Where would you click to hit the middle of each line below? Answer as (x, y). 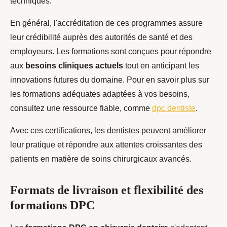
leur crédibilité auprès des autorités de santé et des (101, 37)
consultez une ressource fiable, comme (81, 108)
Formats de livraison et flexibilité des (107, 190)
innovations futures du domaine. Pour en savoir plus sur (110, 80)
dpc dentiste (174, 108)
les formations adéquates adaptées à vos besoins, (100, 94)
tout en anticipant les (161, 66)
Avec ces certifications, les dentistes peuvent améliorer (108, 131)
